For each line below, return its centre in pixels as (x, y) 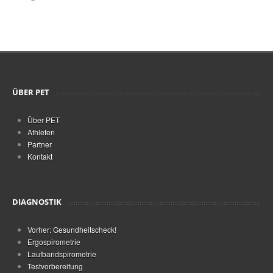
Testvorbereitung (55, 266)
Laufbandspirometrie (62, 254)
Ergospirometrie (54, 242)
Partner (40, 144)
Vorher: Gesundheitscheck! (72, 229)
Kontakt (40, 156)
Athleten (41, 132)
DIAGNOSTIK (37, 202)
